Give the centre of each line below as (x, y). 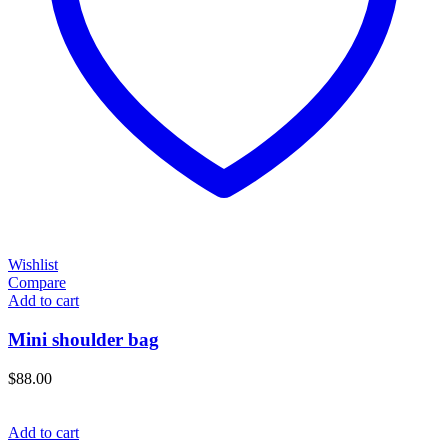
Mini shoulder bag (83, 339)
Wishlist (33, 265)
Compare (37, 283)
